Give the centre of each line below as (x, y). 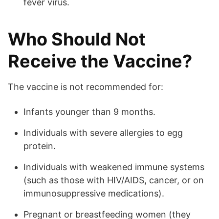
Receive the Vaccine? (100, 61)
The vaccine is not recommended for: (86, 87)
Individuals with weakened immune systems (114, 167)
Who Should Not (77, 39)
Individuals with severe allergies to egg (103, 133)
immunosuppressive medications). (94, 194)
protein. (40, 146)
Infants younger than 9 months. (89, 112)
